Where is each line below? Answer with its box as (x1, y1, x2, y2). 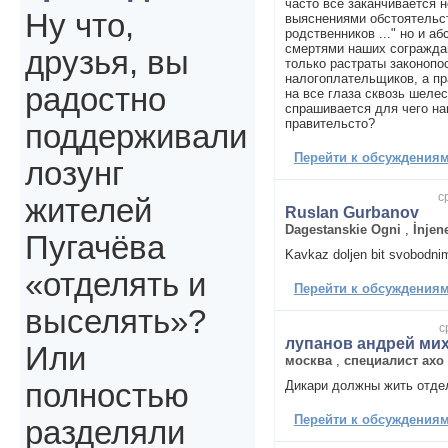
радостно (25, 82, 166, 119)
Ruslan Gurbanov (284, 203, 419, 221)
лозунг (25, 156, 124, 193)
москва (284, 352, 332, 368)
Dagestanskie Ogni (284, 221, 401, 237)
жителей (25, 193, 152, 230)
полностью (25, 378, 189, 415)
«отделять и (25, 267, 206, 304)
